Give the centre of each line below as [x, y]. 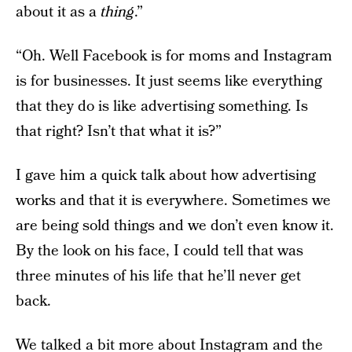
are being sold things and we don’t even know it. [175, 226]
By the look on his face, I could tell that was [159, 251]
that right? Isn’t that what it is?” [119, 132]
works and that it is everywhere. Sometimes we [173, 201]
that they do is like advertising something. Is [162, 106]
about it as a [58, 12]
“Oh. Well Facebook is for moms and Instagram [174, 56]
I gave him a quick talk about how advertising [166, 176]
